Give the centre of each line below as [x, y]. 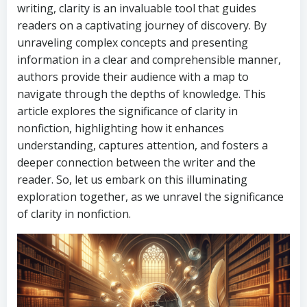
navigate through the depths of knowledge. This [142, 94]
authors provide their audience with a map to [133, 77]
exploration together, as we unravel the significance [150, 197]
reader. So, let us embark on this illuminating [132, 180]
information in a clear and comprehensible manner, [149, 60]
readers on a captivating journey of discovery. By [142, 25]
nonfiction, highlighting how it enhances [121, 128]
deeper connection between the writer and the [136, 162]
